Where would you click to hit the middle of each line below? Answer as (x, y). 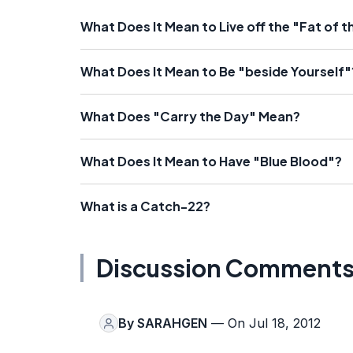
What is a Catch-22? (145, 206)
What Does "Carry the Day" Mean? (190, 116)
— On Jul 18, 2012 (264, 323)
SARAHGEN (172, 323)
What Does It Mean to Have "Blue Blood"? (211, 161)
